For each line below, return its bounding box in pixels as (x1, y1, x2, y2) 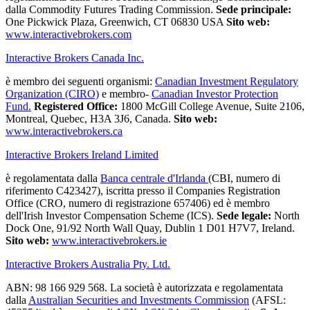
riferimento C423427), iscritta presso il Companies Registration (6, 185, 280, 197)
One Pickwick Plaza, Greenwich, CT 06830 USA (6, 16, 226, 28)
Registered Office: (34, 100, 118, 113)
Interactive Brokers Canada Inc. (6, 52, 144, 64)
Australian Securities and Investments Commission (28, 294, 249, 307)
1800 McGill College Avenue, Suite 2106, (118, 100, 304, 113)
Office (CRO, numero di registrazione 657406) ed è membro (6, 197, 270, 210)
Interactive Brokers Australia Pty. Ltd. (6, 258, 170, 271)
